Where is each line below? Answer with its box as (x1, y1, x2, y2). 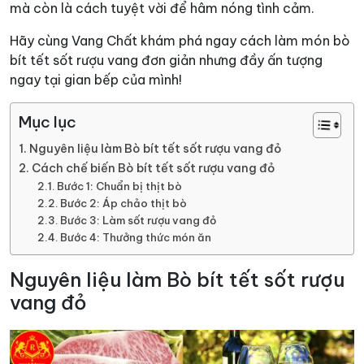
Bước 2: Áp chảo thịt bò (60, 196, 188, 210)
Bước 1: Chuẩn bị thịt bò (57, 179, 183, 193)
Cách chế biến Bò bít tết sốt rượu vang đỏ (31, 160, 275, 175)
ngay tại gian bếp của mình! (10, 71, 182, 88)
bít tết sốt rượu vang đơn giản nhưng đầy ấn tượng (10, 51, 323, 68)
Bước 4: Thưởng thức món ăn (60, 230, 212, 244)
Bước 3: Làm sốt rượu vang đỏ (60, 213, 217, 227)
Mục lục (19, 112, 76, 132)
